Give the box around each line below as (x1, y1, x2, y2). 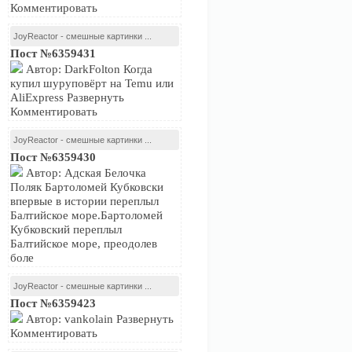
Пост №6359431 (10, 47, 96, 60)
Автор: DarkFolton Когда (23, 63, 152, 75)
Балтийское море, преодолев (10, 237, 157, 250)
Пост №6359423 (10, 297, 96, 310)
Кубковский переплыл (10, 223, 122, 236)
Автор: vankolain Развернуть (23, 313, 174, 325)
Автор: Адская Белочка (23, 167, 146, 179)
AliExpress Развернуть (10, 91, 124, 104)
